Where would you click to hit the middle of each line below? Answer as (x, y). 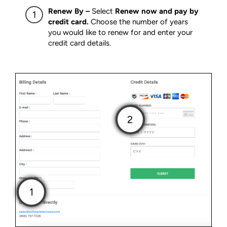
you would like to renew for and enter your (120, 33)
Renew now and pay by (157, 11)
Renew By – (70, 11)
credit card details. (80, 43)
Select (103, 11)
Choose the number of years (139, 22)
